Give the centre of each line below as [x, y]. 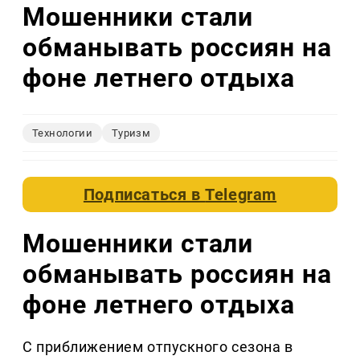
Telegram [241, 195]
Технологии [62, 133]
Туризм [131, 133]
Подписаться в [144, 195]
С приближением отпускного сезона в [158, 347]
